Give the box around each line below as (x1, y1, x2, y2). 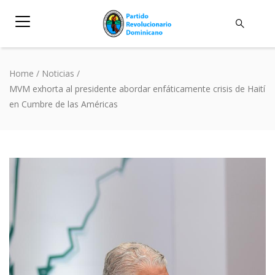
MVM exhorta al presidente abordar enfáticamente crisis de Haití (9, 82, 265, 95)
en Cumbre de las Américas (9, 98, 118, 110)
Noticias (42, 67, 74, 79)
